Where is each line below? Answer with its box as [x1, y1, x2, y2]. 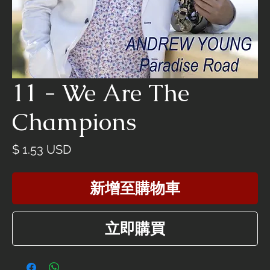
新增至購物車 [90, 178, 180, 198]
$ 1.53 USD [12, 142, 71, 157]
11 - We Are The [12, 77, 189, 109]
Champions [12, 106, 136, 138]
